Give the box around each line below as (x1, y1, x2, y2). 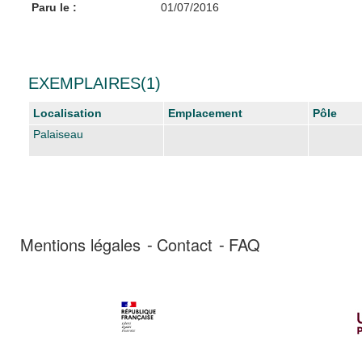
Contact (157, 232, 213, 256)
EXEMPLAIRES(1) (28, 74, 161, 92)
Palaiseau (33, 127, 83, 141)
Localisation (33, 106, 102, 120)
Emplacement (168, 106, 242, 120)
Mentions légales (20, 232, 141, 256)
